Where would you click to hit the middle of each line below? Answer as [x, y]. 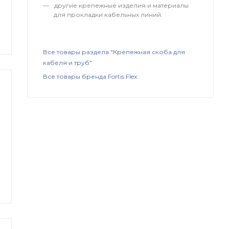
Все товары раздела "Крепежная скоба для [114, 52]
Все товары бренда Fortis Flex [90, 77]
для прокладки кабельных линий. [108, 15]
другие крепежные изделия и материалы [121, 6]
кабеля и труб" [68, 63]
